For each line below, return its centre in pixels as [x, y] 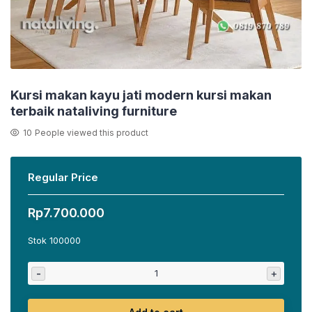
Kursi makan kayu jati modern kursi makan [141, 95]
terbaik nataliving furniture [94, 111]
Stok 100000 [54, 241]
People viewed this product [92, 133]
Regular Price [63, 177]
